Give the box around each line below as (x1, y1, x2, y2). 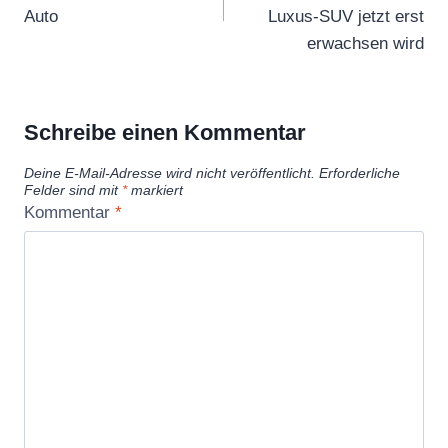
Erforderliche (319, 165, 400, 181)
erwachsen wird (307, 33, 424, 53)
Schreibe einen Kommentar (24, 120, 306, 146)
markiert (127, 182, 183, 198)
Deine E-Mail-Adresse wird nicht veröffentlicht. (24, 165, 315, 181)
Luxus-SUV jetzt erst (268, 6, 424, 26)
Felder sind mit (24, 182, 122, 198)
